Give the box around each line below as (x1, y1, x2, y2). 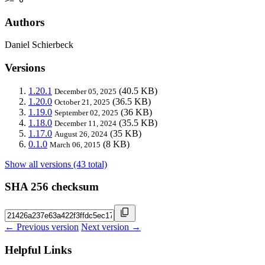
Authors (5, 15, 44, 28)
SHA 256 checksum (5, 180, 99, 193)
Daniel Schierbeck (5, 40, 73, 50)
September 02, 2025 (54, 108, 118, 117)
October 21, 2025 (54, 97, 110, 106)
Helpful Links (5, 243, 72, 256)
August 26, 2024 (54, 129, 108, 138)
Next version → (81, 222, 141, 232)
